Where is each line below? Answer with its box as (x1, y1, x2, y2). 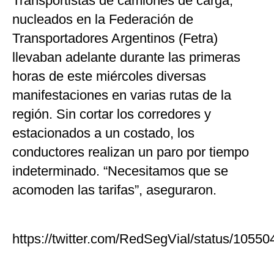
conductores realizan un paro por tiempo (12, 144, 249, 160)
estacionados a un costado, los (12, 125, 194, 141)
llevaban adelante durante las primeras (12, 50, 240, 65)
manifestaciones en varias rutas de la (12, 87, 231, 103)
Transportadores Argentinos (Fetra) (12, 31, 218, 46)
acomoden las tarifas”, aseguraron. (12, 182, 217, 198)
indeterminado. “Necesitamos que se (12, 163, 228, 179)
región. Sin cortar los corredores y (12, 106, 211, 122)
